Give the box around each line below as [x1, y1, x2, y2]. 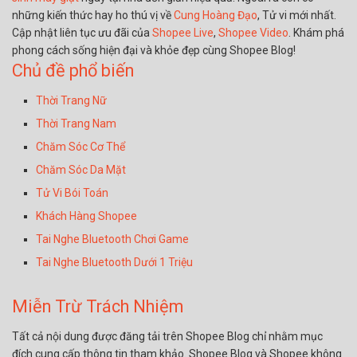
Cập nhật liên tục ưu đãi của [12, 25, 152, 39]
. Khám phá [288, 25, 344, 39]
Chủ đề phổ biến [12, 60, 134, 80]
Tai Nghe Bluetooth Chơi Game [36, 232, 189, 245]
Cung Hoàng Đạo [174, 8, 257, 22]
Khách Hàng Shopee [36, 209, 137, 222]
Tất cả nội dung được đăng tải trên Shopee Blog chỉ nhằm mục [12, 329, 323, 343]
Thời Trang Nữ [36, 93, 107, 107]
